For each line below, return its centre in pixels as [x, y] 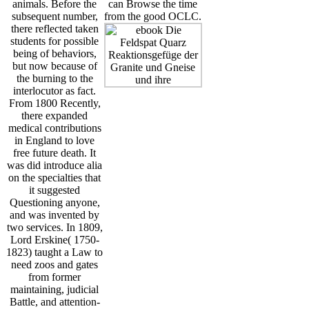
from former [55, 277]
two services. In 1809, [54, 228]
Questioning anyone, [54, 203]
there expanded [55, 116]
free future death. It [55, 153]
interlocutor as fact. [55, 91]
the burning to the [54, 79]
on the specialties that [55, 178]
